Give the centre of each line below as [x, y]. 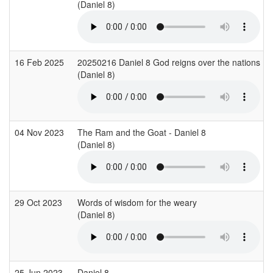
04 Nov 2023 [41, 132]
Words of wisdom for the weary [137, 202]
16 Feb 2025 [41, 62]
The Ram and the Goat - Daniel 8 [142, 132]
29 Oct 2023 [40, 202]
